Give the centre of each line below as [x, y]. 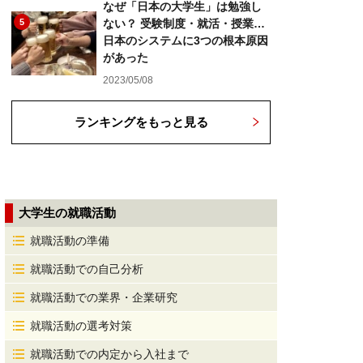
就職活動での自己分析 [87, 269]
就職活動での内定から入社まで [109, 354]
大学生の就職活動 [67, 213]
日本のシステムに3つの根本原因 [186, 41]
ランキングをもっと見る [141, 122]
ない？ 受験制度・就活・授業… [184, 23]
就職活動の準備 [70, 241]
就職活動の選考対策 [81, 326]
